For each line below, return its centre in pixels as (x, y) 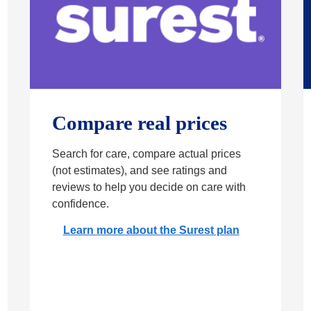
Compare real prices (139, 123)
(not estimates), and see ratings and (139, 171)
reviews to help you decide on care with (149, 187)
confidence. (80, 204)
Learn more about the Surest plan (151, 230)
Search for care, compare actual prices (146, 154)
